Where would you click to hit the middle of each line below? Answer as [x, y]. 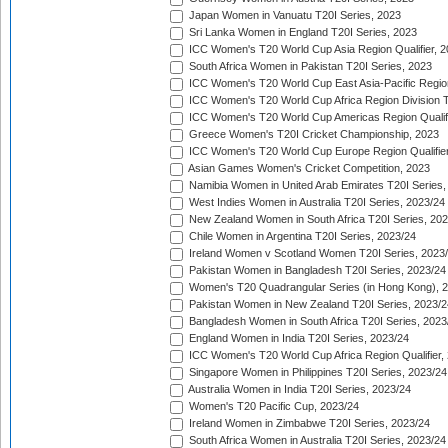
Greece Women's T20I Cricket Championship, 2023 [312, 134]
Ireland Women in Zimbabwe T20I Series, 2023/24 [308, 423]
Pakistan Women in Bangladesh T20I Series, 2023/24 [316, 270]
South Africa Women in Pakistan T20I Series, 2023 [309, 66]
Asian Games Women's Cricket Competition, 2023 [308, 168]
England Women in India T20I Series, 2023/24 [297, 338]
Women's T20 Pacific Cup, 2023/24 [272, 406]
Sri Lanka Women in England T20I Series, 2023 [301, 32]
